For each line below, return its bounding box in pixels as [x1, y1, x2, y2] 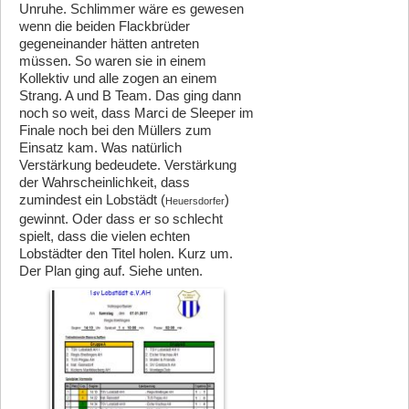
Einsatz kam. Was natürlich [19, 140, 182, 156]
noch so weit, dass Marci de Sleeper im [19, 105, 254, 121]
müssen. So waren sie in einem [19, 53, 206, 69]
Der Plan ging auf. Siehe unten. [19, 263, 203, 279]
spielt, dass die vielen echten [19, 228, 190, 245]
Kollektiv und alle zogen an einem [19, 70, 217, 87]
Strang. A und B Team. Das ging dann [19, 88, 241, 104]
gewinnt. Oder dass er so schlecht [19, 211, 223, 227]
